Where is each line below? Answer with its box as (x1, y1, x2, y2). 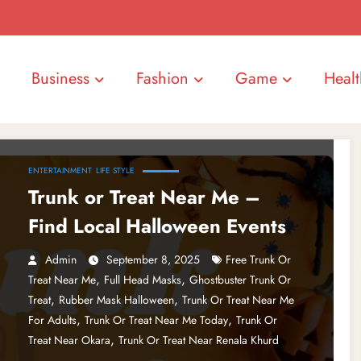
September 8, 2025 (106, 251, 200, 268)
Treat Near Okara (27, 331, 110, 348)
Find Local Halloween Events (27, 211, 286, 240)
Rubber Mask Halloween (58, 291, 174, 308)
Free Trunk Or (225, 251, 291, 268)
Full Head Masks (103, 271, 181, 288)
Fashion (135, 67, 189, 91)
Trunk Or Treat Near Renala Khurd (118, 331, 279, 348)
